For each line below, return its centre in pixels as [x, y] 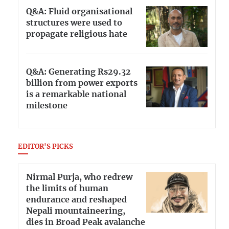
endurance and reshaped [76, 200]
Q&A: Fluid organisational [79, 12]
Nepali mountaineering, [76, 211]
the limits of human [67, 188]
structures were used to [74, 23]
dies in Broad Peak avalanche [86, 222]
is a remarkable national [76, 94]
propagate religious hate [77, 35]
